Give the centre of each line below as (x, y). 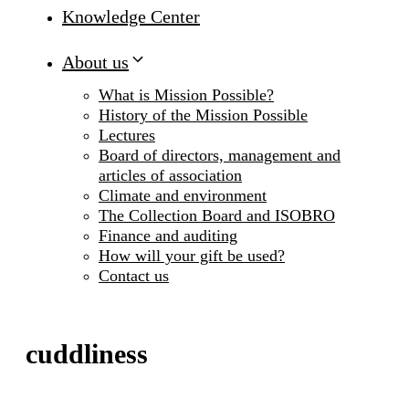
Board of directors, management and (220, 156)
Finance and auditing (168, 236)
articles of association (170, 176)
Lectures (127, 136)
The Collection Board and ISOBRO (217, 216)
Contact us (134, 276)
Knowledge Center (131, 17)
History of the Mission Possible (203, 115)
